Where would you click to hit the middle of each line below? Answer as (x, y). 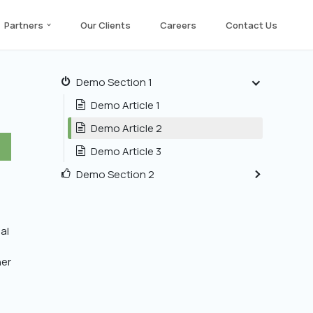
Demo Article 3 (126, 151)
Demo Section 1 (114, 82)
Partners (23, 25)
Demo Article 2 (126, 128)
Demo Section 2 (115, 174)
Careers (178, 25)
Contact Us (252, 25)
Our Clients (105, 25)
